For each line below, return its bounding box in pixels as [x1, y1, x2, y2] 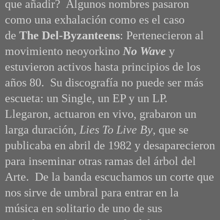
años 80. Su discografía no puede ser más [5, 76, 203, 89]
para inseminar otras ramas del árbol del [5, 154, 196, 167]
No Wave [123, 44, 166, 57]
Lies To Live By [80, 123, 153, 136]
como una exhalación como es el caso [5, 13, 185, 26]
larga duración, [5, 123, 80, 136]
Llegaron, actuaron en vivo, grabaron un [5, 107, 196, 120]
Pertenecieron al [126, 28, 204, 42]
